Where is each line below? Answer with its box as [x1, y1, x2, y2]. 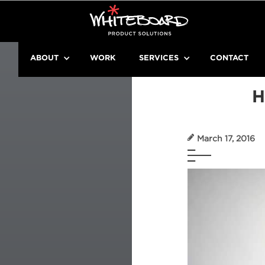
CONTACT [209, 53, 248, 62]
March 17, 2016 [197, 134, 256, 143]
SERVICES [138, 53, 179, 62]
